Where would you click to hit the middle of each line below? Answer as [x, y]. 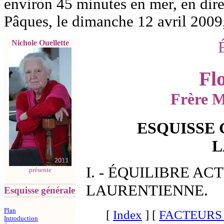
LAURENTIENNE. [147, 190]
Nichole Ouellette [40, 43]
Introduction [21, 218]
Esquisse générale [39, 190]
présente [40, 170]
